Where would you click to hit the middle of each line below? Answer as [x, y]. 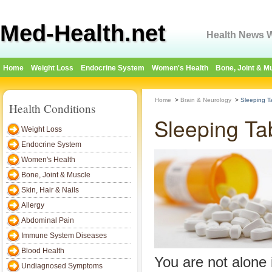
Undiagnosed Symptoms [62, 266]
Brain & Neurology [206, 100]
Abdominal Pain [48, 220]
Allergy [33, 205]
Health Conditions [52, 108]
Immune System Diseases [64, 236]
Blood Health [43, 251]
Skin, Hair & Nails [50, 190]
